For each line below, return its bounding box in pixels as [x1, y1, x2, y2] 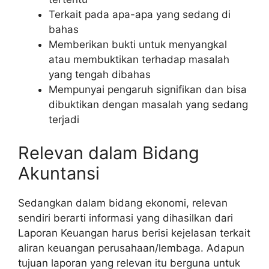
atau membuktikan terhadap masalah [49, 53, 229, 65]
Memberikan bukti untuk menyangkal [49, 38, 227, 50]
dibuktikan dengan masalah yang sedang [49, 98, 248, 110]
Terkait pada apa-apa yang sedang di [49, 8, 231, 20]
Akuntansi [18, 162, 100, 184]
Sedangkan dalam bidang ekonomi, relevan [18, 196, 228, 209]
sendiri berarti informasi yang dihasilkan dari [18, 211, 233, 224]
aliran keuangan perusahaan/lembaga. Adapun [18, 241, 244, 254]
